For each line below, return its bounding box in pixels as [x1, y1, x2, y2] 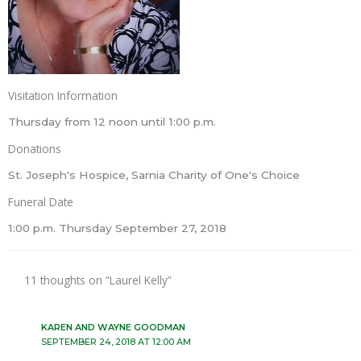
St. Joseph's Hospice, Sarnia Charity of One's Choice [8, 168, 300, 182]
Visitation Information [8, 88, 118, 104]
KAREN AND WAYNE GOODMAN [40, 321, 185, 333]
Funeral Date [8, 194, 73, 210]
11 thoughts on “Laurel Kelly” [24, 272, 172, 288]
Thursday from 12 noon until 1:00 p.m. [8, 115, 216, 129]
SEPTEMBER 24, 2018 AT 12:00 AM [40, 335, 191, 347]
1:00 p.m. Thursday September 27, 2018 [8, 222, 226, 235]
